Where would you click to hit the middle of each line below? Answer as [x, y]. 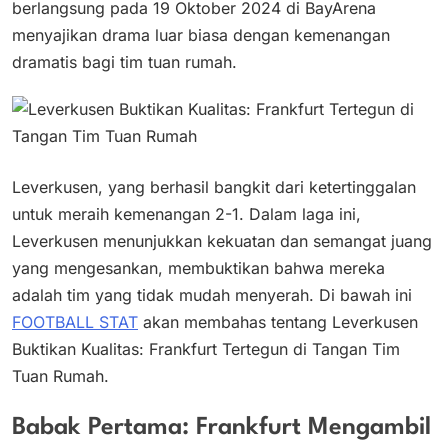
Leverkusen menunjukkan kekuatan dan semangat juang [222, 240]
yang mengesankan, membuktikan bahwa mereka [198, 267]
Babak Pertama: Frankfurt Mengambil [221, 428]
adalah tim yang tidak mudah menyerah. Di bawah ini [212, 294]
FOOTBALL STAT [75, 321]
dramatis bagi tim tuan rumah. [124, 61]
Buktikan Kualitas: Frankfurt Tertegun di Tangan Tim [206, 348]
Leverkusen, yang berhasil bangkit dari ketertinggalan [214, 186]
